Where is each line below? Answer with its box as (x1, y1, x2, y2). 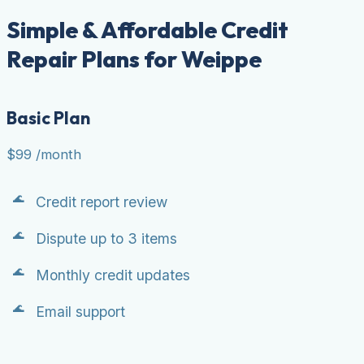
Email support (36, 302, 125, 320)
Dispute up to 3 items (36, 229, 177, 247)
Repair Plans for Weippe (6, 44, 262, 73)
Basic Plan (6, 106, 90, 129)
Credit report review (36, 193, 167, 210)
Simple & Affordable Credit (6, 15, 288, 44)
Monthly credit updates (36, 266, 190, 284)
